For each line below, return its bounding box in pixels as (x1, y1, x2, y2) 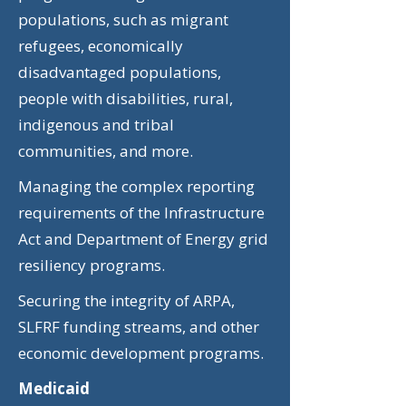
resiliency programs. (18, 255, 165, 275)
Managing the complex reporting (18, 176, 255, 197)
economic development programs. (18, 343, 264, 363)
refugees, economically (18, 35, 183, 56)
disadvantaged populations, (18, 62, 221, 82)
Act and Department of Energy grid (18, 228, 268, 249)
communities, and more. (18, 140, 193, 161)
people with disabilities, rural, (18, 88, 233, 109)
